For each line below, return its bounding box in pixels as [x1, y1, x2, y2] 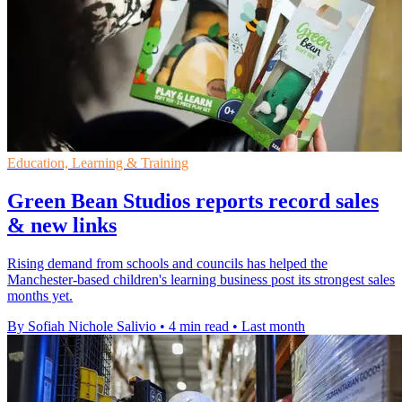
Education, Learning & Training [7, 155, 188, 171]
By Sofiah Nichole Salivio [7, 319, 156, 335]
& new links [7, 214, 117, 238]
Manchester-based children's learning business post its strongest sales [7, 272, 395, 288]
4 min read [169, 319, 229, 335]
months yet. [7, 288, 73, 304]
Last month [241, 319, 305, 335]
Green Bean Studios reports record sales [7, 189, 379, 214]
